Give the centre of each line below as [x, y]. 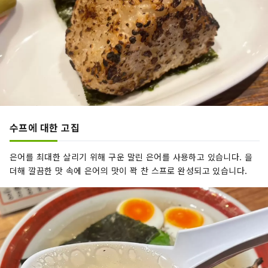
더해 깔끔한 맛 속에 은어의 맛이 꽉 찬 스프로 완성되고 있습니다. [129, 171]
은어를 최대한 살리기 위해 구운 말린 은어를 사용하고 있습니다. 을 [131, 157]
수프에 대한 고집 [45, 128]
